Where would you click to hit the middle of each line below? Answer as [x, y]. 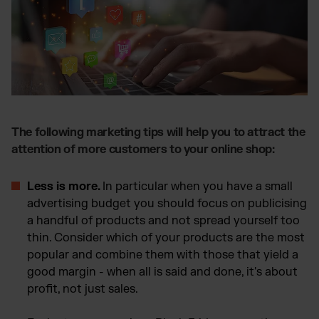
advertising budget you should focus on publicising [167, 203]
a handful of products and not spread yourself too [163, 220]
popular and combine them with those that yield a [163, 255]
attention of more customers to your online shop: [143, 149]
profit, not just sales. [83, 289]
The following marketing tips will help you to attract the [158, 132]
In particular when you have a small [198, 186]
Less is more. [65, 186]
